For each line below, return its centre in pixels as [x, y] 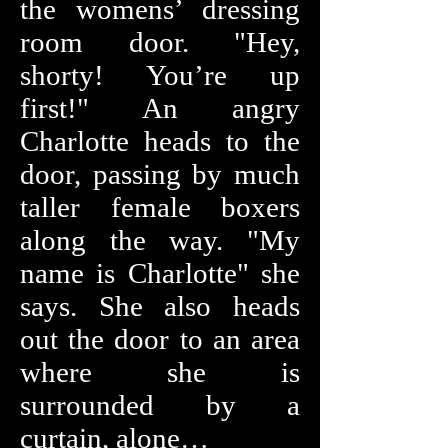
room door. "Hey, [160, 42]
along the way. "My [160, 240]
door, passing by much [160, 174]
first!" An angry [160, 108]
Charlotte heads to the [160, 141]
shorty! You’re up [160, 75]
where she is [160, 372]
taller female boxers [160, 207]
